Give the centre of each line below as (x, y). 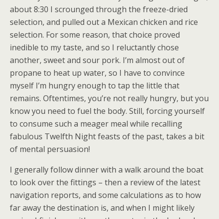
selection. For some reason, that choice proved (95, 35)
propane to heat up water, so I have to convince (97, 73)
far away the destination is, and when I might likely (102, 208)
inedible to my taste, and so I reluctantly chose (94, 48)
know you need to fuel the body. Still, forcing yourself (107, 111)
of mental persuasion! (50, 149)
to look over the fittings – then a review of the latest (105, 183)
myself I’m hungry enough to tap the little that (95, 86)
